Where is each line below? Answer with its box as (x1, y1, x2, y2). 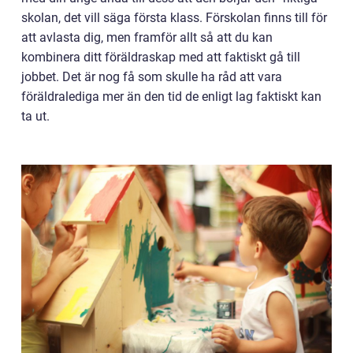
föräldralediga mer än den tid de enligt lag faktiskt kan (21, 89, 321, 104)
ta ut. (21, 109, 53, 124)
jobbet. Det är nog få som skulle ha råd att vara (21, 69, 282, 84)
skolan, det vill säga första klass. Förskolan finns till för (21, 10, 327, 25)
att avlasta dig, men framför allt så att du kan (21, 30, 273, 45)
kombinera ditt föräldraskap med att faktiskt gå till (21, 50, 300, 65)
